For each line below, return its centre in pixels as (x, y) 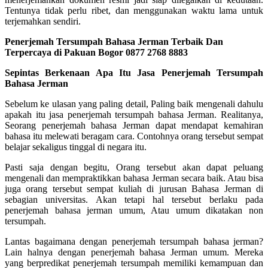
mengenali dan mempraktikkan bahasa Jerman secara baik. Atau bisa (134, 178)
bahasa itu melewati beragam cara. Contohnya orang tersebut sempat (134, 136)
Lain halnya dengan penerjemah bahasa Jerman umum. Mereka (134, 252)
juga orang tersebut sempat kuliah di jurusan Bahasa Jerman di (134, 188)
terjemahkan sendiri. (43, 21)
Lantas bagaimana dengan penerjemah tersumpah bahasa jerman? (134, 241)
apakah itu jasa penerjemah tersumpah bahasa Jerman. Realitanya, (134, 114)
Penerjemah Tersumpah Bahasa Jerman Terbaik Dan (114, 41)
